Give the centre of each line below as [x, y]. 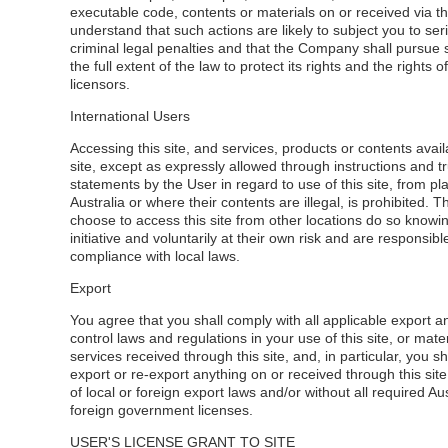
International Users [130, 116]
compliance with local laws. [155, 256]
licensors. [100, 84]
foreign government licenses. [161, 410]
